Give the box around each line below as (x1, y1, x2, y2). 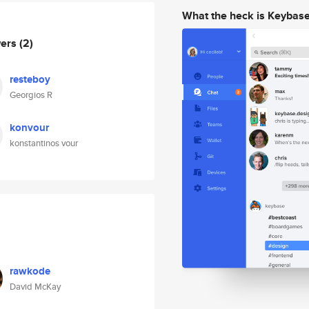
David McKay (10, 280, 61, 293)
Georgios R (10, 88, 52, 101)
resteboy (10, 72, 50, 87)
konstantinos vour (10, 137, 78, 150)
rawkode (10, 263, 50, 279)
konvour (10, 120, 49, 135)
